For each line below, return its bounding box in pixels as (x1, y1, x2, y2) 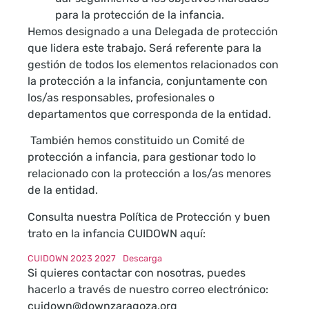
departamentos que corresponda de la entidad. (28, 107, 274, 121)
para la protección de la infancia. (55, 8, 227, 21)
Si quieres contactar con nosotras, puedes (28, 266, 246, 279)
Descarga (122, 253, 162, 263)
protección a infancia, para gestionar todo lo (28, 150, 256, 164)
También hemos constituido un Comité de (28, 134, 245, 148)
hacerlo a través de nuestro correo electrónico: (28, 283, 268, 296)
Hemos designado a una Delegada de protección (28, 24, 278, 38)
